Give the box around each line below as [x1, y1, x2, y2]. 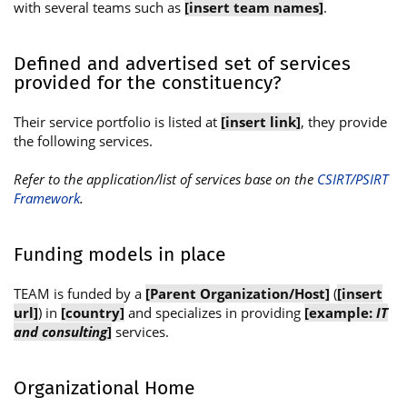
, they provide [301, 112, 387, 131]
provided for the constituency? [14, 71, 282, 95]
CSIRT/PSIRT [317, 169, 388, 188]
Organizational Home [14, 376, 195, 401]
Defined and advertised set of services [14, 52, 351, 76]
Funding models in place [14, 243, 226, 267]
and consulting [14, 322, 107, 341]
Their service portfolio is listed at [14, 112, 221, 131]
